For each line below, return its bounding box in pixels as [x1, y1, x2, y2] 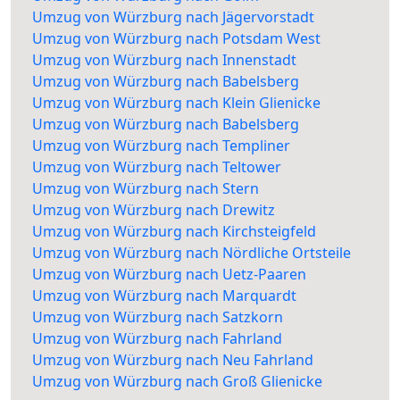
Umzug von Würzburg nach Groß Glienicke [32, 371, 322, 392]
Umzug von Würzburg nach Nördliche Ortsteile [32, 243, 351, 263]
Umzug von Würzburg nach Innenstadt [32, 50, 296, 71]
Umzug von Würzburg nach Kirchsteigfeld [32, 221, 316, 242]
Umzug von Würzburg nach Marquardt [32, 286, 296, 306]
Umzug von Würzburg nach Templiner [32, 136, 290, 156]
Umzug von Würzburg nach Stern [32, 179, 259, 199]
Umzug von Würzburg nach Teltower [32, 157, 281, 178]
